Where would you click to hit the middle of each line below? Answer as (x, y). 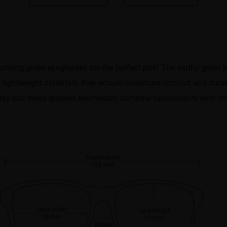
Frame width (103, 157)
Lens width (51, 209)
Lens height (154, 210)
